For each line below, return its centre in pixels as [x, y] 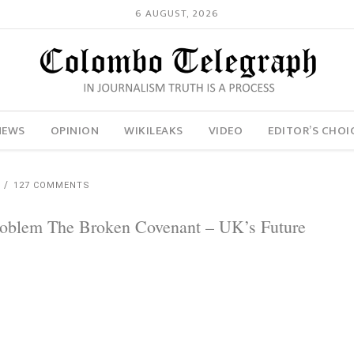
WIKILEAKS [154, 130]
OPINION [75, 130]
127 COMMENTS [52, 185]
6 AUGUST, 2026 [177, 14]
